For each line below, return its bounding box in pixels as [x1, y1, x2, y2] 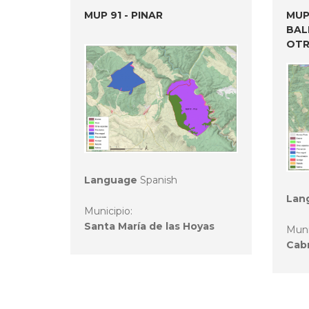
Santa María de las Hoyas [84, 219, 215, 232]
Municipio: [84, 204, 135, 217]
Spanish [137, 173, 177, 186]
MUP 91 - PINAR [84, 9, 163, 22]
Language [84, 173, 137, 186]
